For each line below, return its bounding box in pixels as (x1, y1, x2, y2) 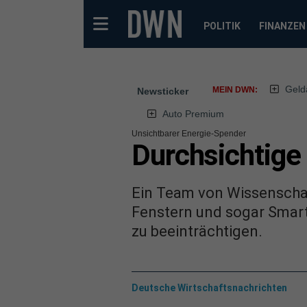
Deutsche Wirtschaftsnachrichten (132, 282, 287, 293)
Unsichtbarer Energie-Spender (132, 129, 246, 138)
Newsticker (137, 86, 188, 97)
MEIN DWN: (212, 85, 258, 95)
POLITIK (203, 21, 241, 32)
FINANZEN (258, 21, 306, 32)
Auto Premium (162, 108, 224, 119)
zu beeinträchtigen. (132, 222, 262, 240)
